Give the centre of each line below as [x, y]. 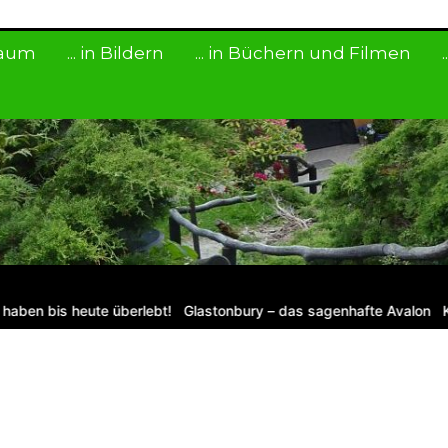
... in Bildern [115, 53]
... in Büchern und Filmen [302, 53]
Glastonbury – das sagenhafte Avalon [295, 311]
